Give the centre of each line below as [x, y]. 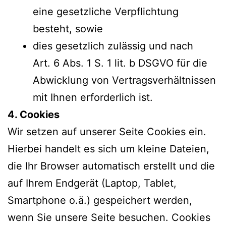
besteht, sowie [68, 29]
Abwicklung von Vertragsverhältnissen [124, 80]
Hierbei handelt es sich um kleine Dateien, [108, 149]
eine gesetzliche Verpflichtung [106, 11]
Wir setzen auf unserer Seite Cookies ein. [107, 131]
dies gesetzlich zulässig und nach [113, 46]
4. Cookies [34, 114]
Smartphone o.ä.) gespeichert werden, [100, 200]
